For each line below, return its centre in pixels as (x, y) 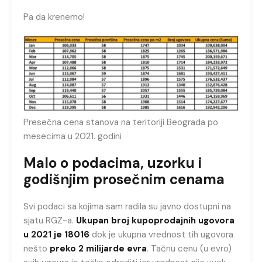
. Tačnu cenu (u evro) (189, 248)
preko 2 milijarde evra (98, 248)
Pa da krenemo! (54, 17)
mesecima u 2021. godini (73, 136)
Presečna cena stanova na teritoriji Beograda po (121, 122)
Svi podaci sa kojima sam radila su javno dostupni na (127, 206)
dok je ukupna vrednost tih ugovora (161, 234)
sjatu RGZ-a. (50, 220)
